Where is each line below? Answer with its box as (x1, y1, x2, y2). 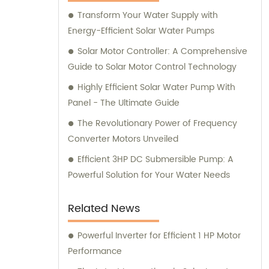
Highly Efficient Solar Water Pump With (77, 80, 235, 95)
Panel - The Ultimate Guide (68, 96, 180, 110)
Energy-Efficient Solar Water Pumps (68, 24, 214, 38)
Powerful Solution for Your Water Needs (68, 168, 230, 183)
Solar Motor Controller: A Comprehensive (77, 44, 247, 59)
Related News (68, 200, 140, 218)
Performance (68, 244, 122, 259)
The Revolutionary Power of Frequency (77, 116, 237, 131)
